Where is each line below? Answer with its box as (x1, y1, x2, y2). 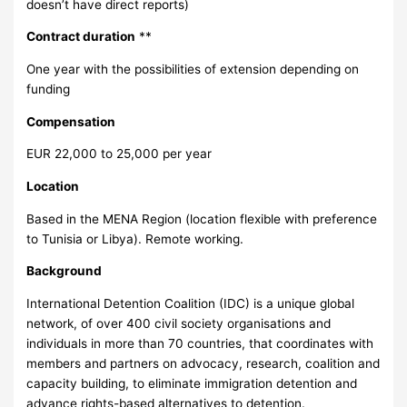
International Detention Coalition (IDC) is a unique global (26, 296, 355, 311)
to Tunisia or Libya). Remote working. (26, 231, 244, 246)
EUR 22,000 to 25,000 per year (26, 146, 213, 162)
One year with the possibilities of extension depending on (26, 61, 360, 76)
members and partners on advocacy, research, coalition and (26, 356, 381, 371)
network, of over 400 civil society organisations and (26, 316, 332, 331)
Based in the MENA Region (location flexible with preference (26, 211, 378, 226)
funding (26, 81, 71, 96)
